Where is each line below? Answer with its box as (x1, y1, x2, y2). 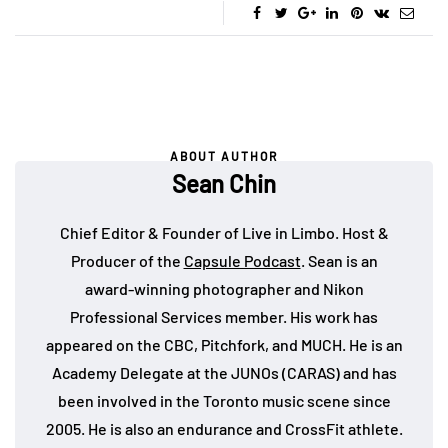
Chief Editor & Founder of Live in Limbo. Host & (59, 223, 389, 243)
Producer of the (70, 251, 184, 271)
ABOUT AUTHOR (170, 149, 278, 164)
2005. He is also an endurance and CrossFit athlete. (45, 419, 403, 439)
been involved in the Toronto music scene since (57, 391, 391, 411)
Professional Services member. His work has (70, 307, 378, 327)
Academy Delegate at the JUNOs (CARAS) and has (51, 363, 397, 383)
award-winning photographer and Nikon (84, 279, 364, 299)
